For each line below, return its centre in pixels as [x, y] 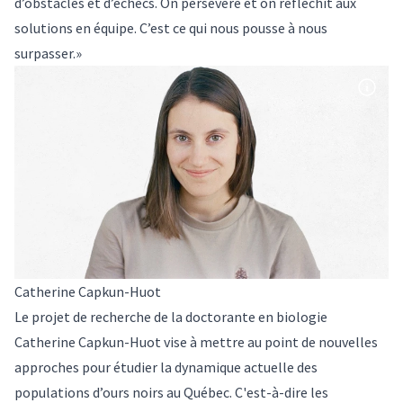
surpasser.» [48, 53]
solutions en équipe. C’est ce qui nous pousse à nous [171, 27]
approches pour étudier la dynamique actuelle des [166, 367]
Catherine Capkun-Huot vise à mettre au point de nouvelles [196, 342]
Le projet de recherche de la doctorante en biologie [171, 317]
